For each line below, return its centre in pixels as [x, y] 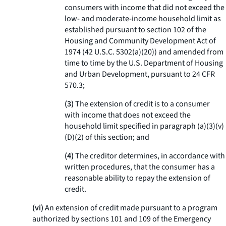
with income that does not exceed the [128, 115]
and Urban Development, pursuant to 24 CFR [140, 74]
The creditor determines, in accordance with [149, 156]
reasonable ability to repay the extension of [137, 178]
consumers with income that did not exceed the [145, 8]
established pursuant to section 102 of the [135, 30]
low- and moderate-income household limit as [143, 19]
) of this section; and [115, 137]
